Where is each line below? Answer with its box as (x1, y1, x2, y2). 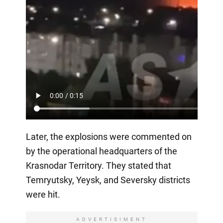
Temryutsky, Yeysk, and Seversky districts (25, 174, 190, 185)
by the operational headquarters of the (25, 145, 177, 156)
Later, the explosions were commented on (25, 131, 192, 142)
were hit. (25, 189, 60, 200)
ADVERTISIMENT (76, 216, 147, 222)
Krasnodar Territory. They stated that (25, 160, 171, 171)
